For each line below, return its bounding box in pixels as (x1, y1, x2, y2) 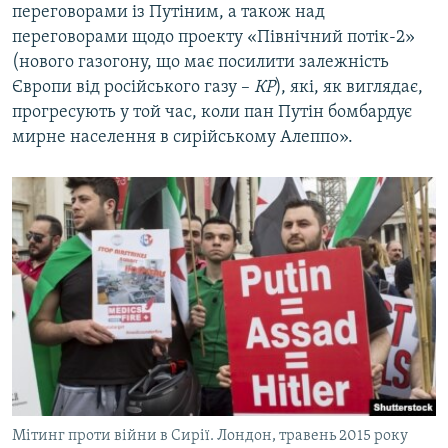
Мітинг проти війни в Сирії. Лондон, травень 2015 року (12, 428, 408, 445)
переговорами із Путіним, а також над (12, 3, 325, 23)
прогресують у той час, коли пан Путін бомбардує (12, 103, 412, 123)
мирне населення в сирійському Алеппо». (12, 128, 353, 148)
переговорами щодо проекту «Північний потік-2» (12, 28, 415, 48)
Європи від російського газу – (12, 78, 254, 98)
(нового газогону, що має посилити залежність (12, 53, 389, 73)
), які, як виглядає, (275, 78, 423, 98)
